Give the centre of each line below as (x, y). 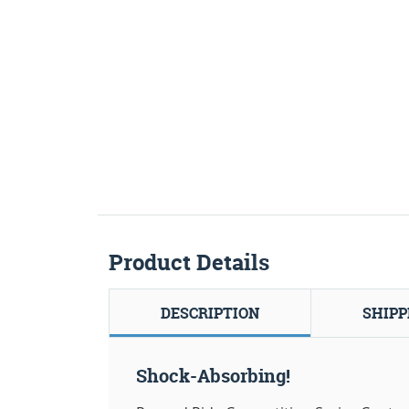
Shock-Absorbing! (213, 375)
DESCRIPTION (210, 313)
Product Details (189, 262)
